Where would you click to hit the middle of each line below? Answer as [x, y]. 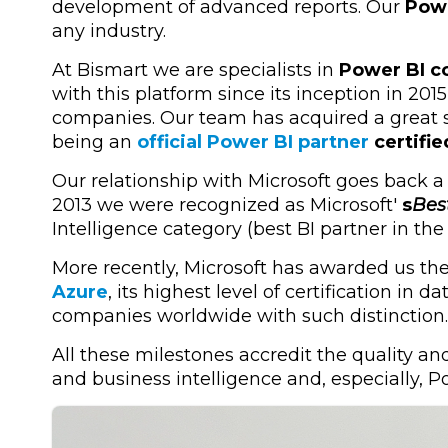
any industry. [109, 31]
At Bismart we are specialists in [195, 70]
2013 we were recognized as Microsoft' [227, 205]
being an [94, 142]
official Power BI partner [253, 142]
